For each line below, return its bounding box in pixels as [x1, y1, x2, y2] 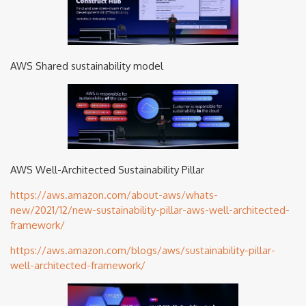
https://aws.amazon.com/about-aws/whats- [10, 188, 218, 201]
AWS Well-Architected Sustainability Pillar [10, 163, 204, 176]
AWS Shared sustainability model [10, 59, 163, 72]
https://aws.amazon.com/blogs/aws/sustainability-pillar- [10, 243, 275, 257]
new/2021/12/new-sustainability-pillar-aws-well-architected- [10, 203, 290, 217]
